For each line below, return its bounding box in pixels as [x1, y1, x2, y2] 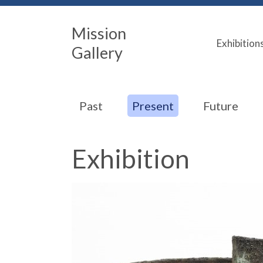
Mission [72, 23, 126, 43]
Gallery [72, 43, 123, 62]
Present [132, 99, 174, 113]
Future [203, 99, 238, 113]
